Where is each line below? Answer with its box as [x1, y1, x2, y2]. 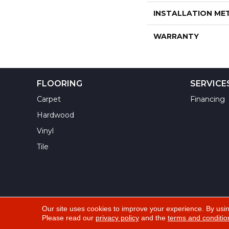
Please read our [41, 214, 96, 222]
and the [139, 214, 168, 222]
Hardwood [37, 110, 74, 120]
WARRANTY [153, 32, 199, 41]
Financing [190, 95, 225, 104]
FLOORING [37, 79, 82, 88]
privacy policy [95, 214, 139, 222]
